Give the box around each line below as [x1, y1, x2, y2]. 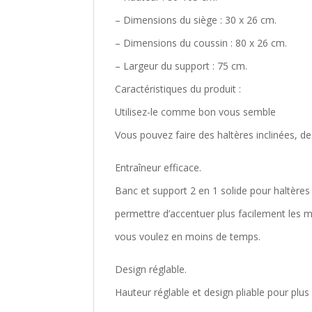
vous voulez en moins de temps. [115, 230, 261, 243]
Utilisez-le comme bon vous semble [115, 105, 276, 118]
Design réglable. [115, 263, 187, 276]
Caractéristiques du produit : [115, 82, 242, 95]
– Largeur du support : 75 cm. [115, 59, 248, 72]
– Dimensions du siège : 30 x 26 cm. [115, 13, 277, 26]
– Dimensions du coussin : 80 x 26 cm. [115, 36, 288, 49]
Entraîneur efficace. [115, 161, 202, 174]
